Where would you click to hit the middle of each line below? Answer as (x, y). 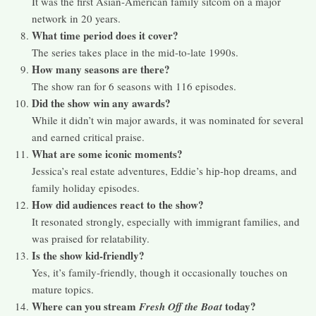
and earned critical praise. (88, 137)
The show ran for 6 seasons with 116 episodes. (134, 86)
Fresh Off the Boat (181, 307)
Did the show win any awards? (101, 103)
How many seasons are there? (101, 69)
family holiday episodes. (86, 188)
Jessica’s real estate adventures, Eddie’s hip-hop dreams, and (164, 171)
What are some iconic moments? (107, 154)
